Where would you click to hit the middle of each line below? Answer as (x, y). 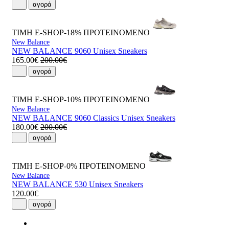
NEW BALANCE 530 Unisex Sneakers (77, 184)
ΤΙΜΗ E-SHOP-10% (47, 99)
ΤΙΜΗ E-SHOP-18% (47, 33)
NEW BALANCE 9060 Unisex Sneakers (79, 51)
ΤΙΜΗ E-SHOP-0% (44, 166)
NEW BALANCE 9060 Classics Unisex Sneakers (94, 118)
